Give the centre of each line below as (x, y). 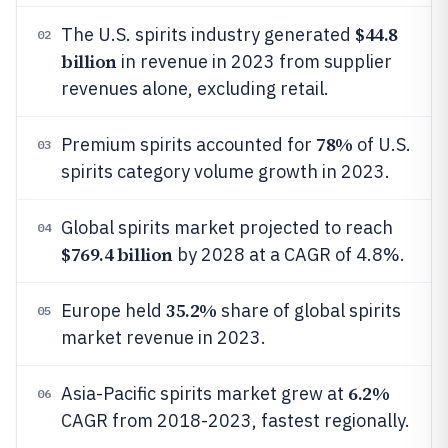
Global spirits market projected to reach (227, 227)
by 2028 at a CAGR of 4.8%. (288, 254)
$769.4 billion (117, 254)
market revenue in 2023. (163, 337)
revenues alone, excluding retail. (195, 88)
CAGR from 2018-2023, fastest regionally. (235, 420)
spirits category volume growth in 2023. (225, 171)
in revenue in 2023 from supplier (254, 61)
